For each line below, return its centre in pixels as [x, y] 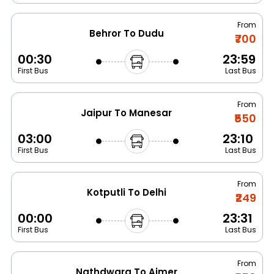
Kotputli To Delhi [127, 193]
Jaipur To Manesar [126, 113]
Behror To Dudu [126, 34]
